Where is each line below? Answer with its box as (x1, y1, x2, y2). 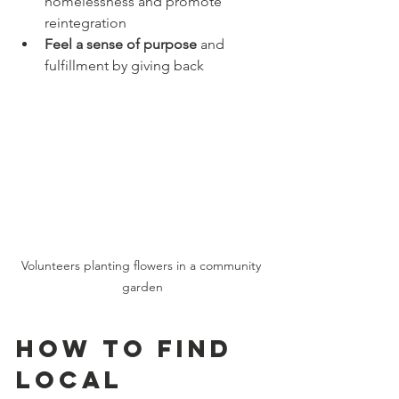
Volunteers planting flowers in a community (20, 256, 265, 273)
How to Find (16, 332, 243, 363)
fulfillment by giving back (45, 57, 211, 74)
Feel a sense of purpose (45, 36, 197, 53)
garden (122, 278, 163, 295)
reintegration (45, 14, 134, 31)
